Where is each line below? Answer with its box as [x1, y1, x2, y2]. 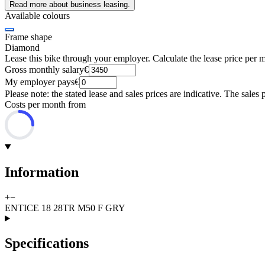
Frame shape [5, 31, 52, 42]
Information [5, 164, 79, 180]
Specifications [5, 235, 89, 251]
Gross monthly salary [5, 64, 84, 75]
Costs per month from [5, 99, 86, 109]
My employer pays [5, 76, 75, 87]
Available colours [5, 10, 70, 21]
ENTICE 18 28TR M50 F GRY [5, 202, 125, 213]
